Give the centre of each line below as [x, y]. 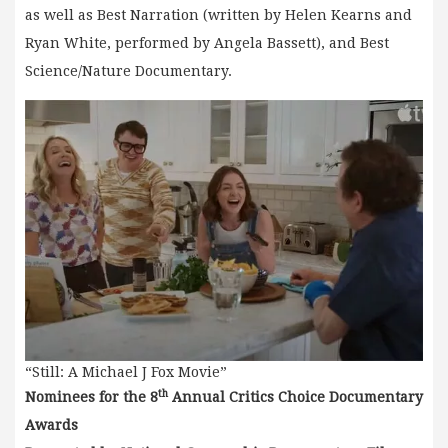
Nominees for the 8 [91, 397]
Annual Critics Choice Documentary [295, 397]
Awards [51, 425]
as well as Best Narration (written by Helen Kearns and [218, 14]
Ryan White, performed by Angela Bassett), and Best [207, 42]
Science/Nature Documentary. [128, 70]
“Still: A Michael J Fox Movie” [126, 372]
